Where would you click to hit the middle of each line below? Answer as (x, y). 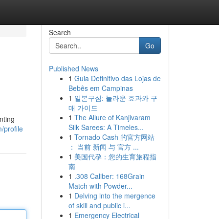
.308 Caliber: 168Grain (109, 176)
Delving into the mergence (115, 196)
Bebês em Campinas (100, 88)
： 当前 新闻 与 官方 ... (103, 147)
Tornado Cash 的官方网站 (114, 137)
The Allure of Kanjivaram (112, 117)
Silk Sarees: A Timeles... (106, 127)
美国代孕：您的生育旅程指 (115, 156)
